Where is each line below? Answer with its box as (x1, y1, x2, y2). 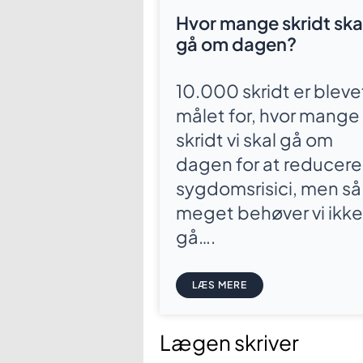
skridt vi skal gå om (176, 128, 333, 152)
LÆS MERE (192, 279, 247, 292)
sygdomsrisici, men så (176, 177, 361, 200)
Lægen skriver (160, 329, 299, 357)
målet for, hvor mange (176, 104, 360, 127)
